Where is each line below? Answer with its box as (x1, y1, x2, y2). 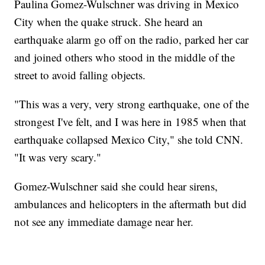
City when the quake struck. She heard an (14, 14, 203, 30)
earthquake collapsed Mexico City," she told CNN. (14, 132, 244, 147)
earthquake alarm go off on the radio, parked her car (14, 32, 249, 47)
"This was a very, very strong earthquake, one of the (14, 96, 250, 112)
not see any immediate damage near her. (14, 214, 194, 230)
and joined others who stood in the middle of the (14, 50, 235, 65)
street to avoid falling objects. (14, 67, 146, 83)
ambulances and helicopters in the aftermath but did (14, 196, 247, 212)
